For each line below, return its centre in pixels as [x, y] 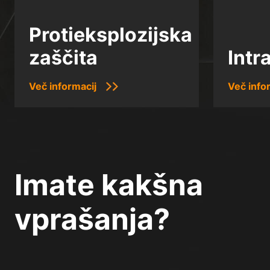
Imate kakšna [109, 185]
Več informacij [63, 86]
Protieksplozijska [111, 35]
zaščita [63, 58]
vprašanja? [92, 219]
